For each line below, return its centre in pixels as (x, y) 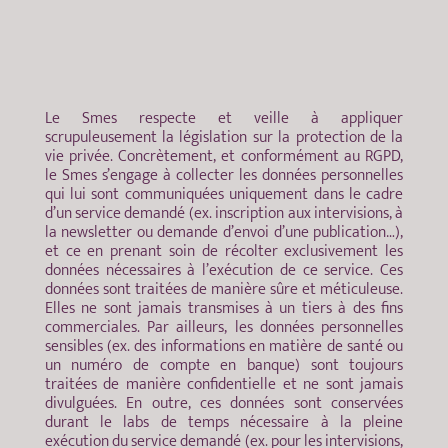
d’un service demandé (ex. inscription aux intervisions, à (224, 213)
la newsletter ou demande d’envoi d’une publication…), (224, 232)
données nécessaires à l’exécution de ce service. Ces (224, 270)
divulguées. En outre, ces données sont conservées (224, 403)
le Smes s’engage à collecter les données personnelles (224, 175)
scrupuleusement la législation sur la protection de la (224, 137)
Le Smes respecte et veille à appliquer (224, 118)
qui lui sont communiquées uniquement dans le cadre (224, 194)
